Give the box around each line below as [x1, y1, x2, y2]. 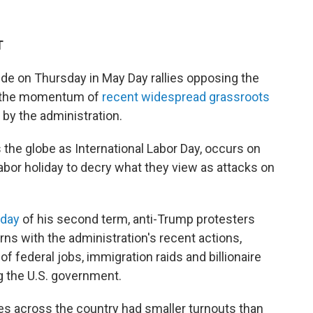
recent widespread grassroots [102, 89, 270, 104]
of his [20, 212, 54, 226]
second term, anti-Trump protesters [57, 212, 255, 226]
